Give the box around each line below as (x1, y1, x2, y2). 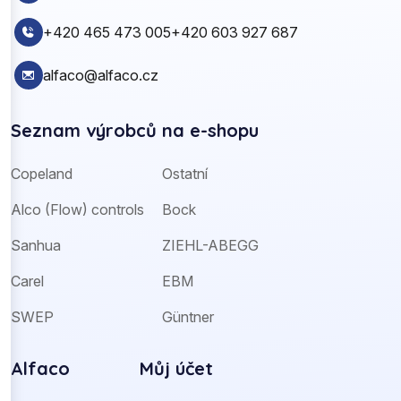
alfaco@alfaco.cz (43, 65, 158, 84)
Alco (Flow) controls (11, 200, 144, 218)
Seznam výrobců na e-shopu (11, 118, 259, 141)
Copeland (11, 164, 73, 183)
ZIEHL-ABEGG (162, 235, 260, 254)
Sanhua (11, 235, 61, 254)
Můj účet (140, 356, 213, 380)
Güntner (162, 307, 214, 326)
